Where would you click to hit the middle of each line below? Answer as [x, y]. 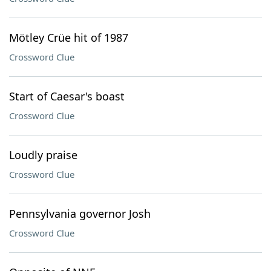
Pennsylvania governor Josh [80, 214]
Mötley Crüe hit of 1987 [69, 38]
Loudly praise [43, 155]
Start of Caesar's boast [67, 96]
